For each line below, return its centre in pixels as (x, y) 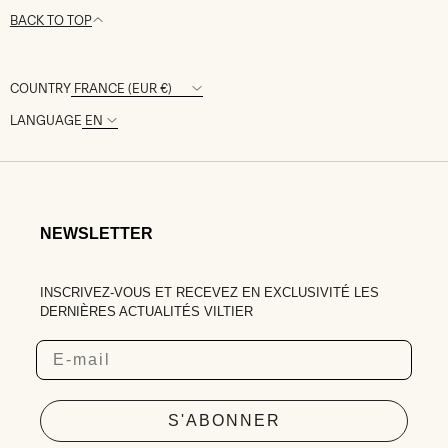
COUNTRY (40, 88)
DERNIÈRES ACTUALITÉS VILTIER (146, 311)
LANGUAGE (46, 120)
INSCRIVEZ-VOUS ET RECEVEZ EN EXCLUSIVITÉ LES (209, 292)
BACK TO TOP (51, 20)
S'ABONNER (224, 420)
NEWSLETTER (96, 233)
